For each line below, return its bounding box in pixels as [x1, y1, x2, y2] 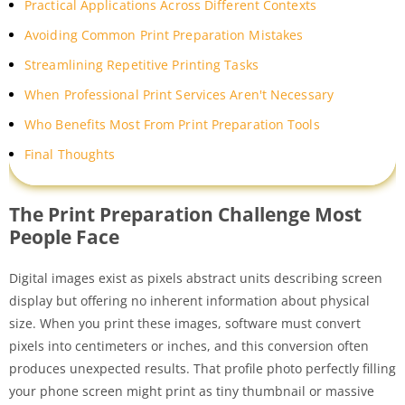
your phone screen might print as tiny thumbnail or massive [9, 381, 374, 400]
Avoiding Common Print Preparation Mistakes [24, 25, 304, 43]
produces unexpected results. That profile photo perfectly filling [9, 359, 396, 377]
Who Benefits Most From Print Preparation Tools [24, 115, 320, 133]
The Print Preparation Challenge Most [9, 201, 362, 227]
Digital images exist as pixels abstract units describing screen [9, 268, 382, 287]
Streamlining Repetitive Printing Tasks [24, 55, 259, 73]
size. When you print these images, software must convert [9, 314, 361, 332]
